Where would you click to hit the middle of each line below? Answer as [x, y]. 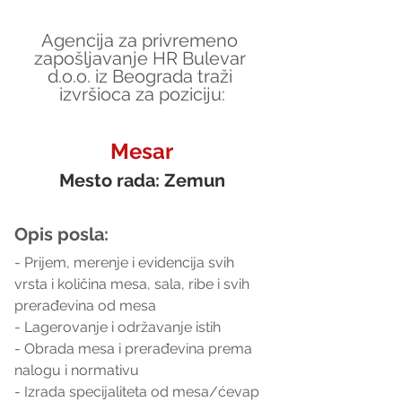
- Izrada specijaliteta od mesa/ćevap [139, 391]
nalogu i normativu [77, 370]
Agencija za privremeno [142, 40]
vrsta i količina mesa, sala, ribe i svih [134, 284]
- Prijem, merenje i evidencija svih [126, 262]
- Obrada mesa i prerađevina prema [135, 348]
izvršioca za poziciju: [142, 94]
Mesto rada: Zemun [142, 180]
